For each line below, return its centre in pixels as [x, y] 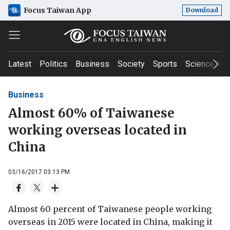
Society [131, 64]
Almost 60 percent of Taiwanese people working [110, 209]
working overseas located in [98, 130]
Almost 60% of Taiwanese [91, 113]
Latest [20, 64]
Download [202, 10]
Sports [165, 64]
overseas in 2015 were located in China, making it [110, 222]
